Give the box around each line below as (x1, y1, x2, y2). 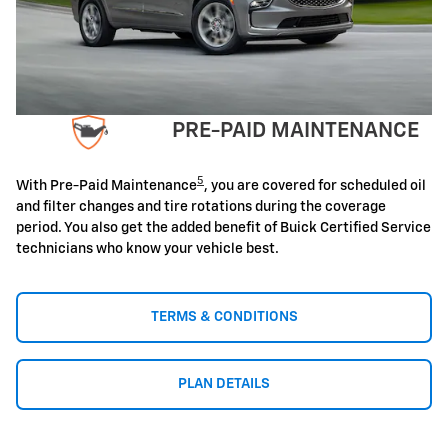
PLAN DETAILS (178, 376, 270, 391)
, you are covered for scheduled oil (204, 178, 426, 193)
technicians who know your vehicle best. (16, 241, 279, 256)
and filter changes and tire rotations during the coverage (16, 199, 386, 214)
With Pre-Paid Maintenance (16, 178, 197, 193)
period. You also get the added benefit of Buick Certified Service (16, 220, 431, 235)
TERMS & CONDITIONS (150, 309, 298, 324)
